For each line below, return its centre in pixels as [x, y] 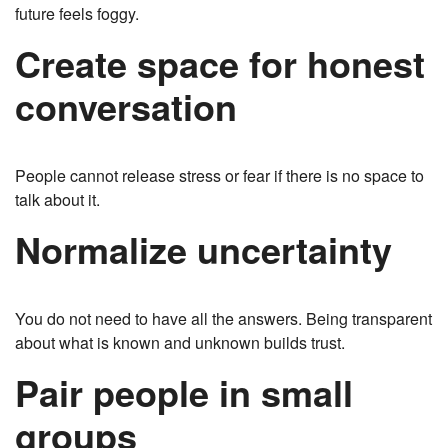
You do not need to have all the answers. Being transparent [223, 319]
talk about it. [57, 200]
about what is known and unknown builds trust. [180, 343]
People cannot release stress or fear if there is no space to [219, 176]
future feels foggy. [77, 14]
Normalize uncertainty [203, 249]
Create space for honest [220, 63]
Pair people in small [184, 392]
